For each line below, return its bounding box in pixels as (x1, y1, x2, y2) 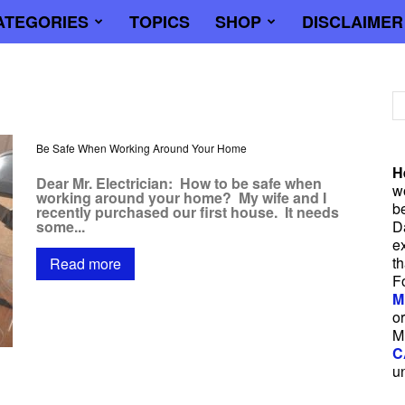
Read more (50, 253, 121, 274)
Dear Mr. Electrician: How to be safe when (36, 173, 322, 193)
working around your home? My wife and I (36, 187, 326, 208)
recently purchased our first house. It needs (36, 202, 339, 222)
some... (36, 216, 85, 237)
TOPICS (129, 10, 191, 33)
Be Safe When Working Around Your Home (36, 140, 247, 155)
